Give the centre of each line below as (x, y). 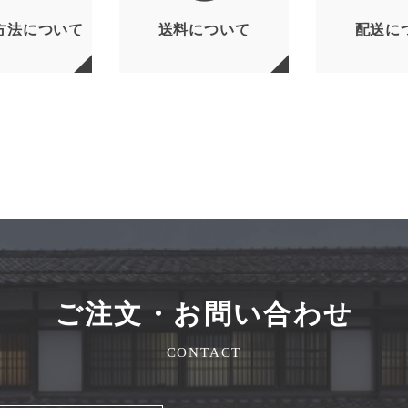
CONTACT (204, 352)
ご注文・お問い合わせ (204, 313)
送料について (204, 29)
